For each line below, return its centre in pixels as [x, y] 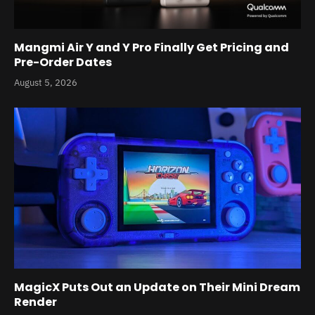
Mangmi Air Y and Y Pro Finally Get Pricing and [152, 47]
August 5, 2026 [46, 82]
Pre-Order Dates [63, 62]
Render [36, 302]
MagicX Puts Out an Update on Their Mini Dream [157, 288]
